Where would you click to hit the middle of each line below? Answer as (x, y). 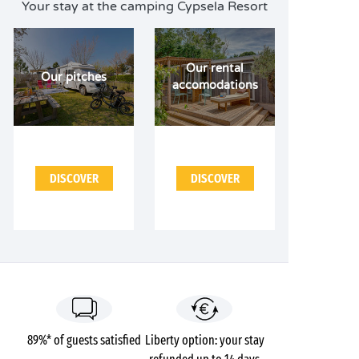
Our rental (215, 69)
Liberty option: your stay (204, 340)
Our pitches (74, 77)
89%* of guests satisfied (84, 340)
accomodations (215, 85)
